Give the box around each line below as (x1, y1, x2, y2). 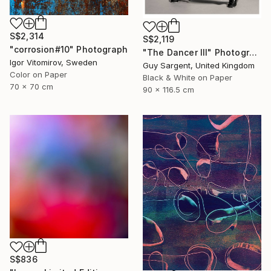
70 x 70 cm (10, 81, 53, 91)
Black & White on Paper (143, 73, 232, 83)
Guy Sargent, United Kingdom (143, 60, 255, 71)
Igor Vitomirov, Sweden (10, 57, 97, 67)
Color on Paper (10, 69, 67, 79)
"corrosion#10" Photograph (10, 44, 128, 54)
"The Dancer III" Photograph (249, 47, 257, 58)
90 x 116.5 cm (143, 85, 194, 95)
